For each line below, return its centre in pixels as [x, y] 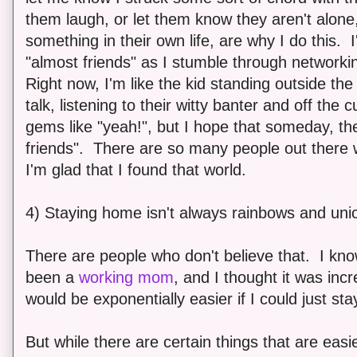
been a [52, 277]
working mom [126, 277]
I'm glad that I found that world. [136, 169]
